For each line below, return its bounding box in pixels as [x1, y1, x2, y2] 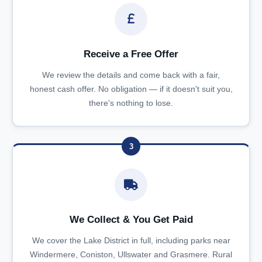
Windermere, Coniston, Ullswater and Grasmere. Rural [30, 250, 232, 259]
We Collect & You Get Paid [69, 214, 193, 225]
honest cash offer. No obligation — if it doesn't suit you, [29, 84, 233, 94]
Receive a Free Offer [84, 48, 178, 60]
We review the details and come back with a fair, [42, 70, 220, 80]
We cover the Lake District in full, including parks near [32, 236, 230, 245]
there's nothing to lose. [89, 98, 173, 108]
